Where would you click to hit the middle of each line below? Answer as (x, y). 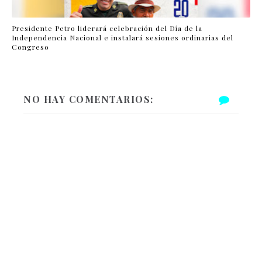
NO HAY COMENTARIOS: (89, 99)
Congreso (30, 46)
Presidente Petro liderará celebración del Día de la (107, 28)
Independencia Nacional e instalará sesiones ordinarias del (123, 37)
